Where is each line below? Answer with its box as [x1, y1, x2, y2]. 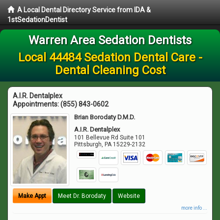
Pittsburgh [74, 141, 102, 148]
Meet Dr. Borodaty [58, 192, 106, 199]
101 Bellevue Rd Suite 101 [74, 134, 146, 141]
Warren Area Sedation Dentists [28, 33, 192, 47]
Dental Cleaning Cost [55, 63, 165, 77]
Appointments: [13, 100, 60, 108]
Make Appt [18, 192, 46, 199]
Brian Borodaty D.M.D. [74, 113, 136, 121]
